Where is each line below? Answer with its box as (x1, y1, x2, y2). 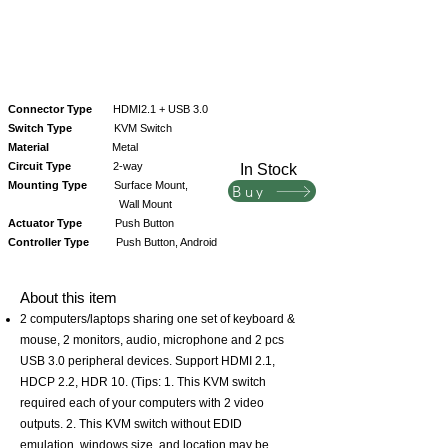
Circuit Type (8, 160, 77, 172)
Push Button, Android (89, 236, 217, 248)
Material (8, 141, 55, 153)
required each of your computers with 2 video (20, 396, 264, 410)
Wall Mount (8, 198, 172, 210)
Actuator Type (8, 217, 85, 229)
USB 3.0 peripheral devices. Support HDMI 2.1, (20, 354, 275, 368)
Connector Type (8, 103, 95, 115)
